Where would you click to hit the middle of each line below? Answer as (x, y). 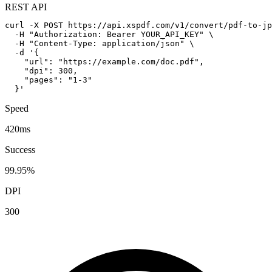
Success (20, 150)
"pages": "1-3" (49, 80)
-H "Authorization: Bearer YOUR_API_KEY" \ (109, 34)
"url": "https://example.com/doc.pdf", (104, 62)
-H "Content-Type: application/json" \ (100, 43)
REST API (26, 7)
